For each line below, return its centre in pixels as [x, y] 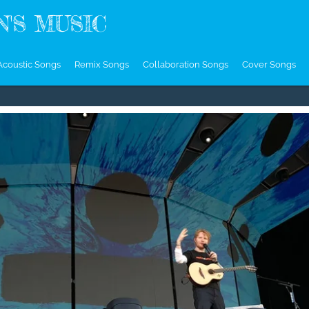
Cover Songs [269, 64]
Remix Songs [102, 64]
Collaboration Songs [186, 64]
